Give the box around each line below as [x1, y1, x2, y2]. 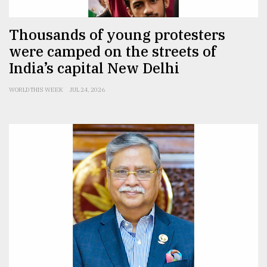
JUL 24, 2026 [70, 86, 105, 94]
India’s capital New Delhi [9, 58, 179, 78]
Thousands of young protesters [9, 25, 225, 45]
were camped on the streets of [9, 42, 216, 61]
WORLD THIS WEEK [9, 86, 63, 94]
